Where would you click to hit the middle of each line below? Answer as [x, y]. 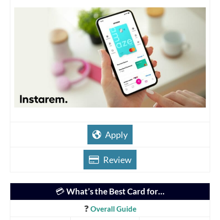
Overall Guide [113, 209]
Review [117, 159]
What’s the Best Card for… [115, 191]
